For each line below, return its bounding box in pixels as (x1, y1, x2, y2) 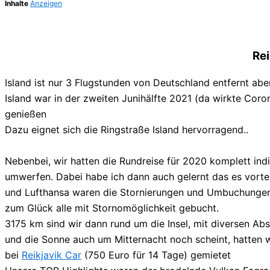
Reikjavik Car (22, 249, 81, 262)
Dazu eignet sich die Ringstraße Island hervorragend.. (5, 124, 248, 136)
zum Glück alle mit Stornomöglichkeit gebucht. (5, 202, 219, 215)
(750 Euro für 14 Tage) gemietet (81, 249, 231, 262)
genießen (5, 108, 46, 121)
